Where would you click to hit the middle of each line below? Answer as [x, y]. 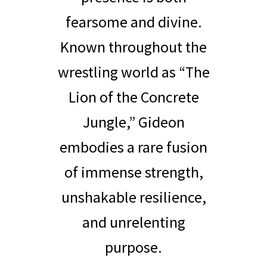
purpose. [133, 247]
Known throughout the [133, 46]
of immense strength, [133, 172]
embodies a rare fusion [133, 147]
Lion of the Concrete [133, 97]
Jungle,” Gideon [133, 122]
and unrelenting [133, 222]
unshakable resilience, [133, 197]
